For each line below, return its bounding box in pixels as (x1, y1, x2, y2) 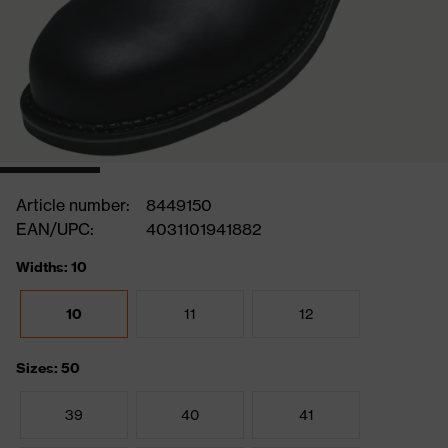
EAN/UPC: (16, 219, 94, 239)
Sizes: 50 (16, 359, 80, 377)
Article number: (16, 195, 130, 215)
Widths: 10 (16, 258, 87, 276)
